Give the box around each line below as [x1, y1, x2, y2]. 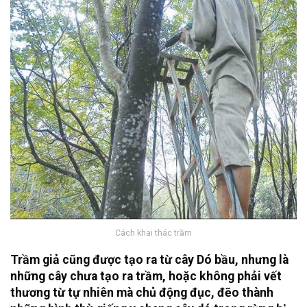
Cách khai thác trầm [115, 228, 192, 238]
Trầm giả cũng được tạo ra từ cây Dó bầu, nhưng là [10, 252, 288, 267]
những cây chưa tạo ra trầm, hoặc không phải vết [10, 269, 282, 283]
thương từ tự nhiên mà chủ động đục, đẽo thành [10, 285, 273, 299]
